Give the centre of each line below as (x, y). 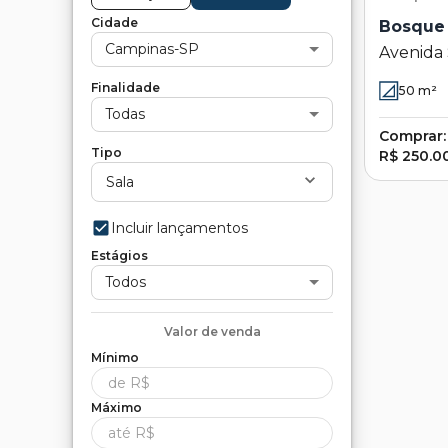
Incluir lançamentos (179, 227)
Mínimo (115, 357)
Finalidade (125, 87)
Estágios (119, 255)
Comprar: (412, 135)
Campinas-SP (152, 48)
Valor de (190, 331)
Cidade (114, 22)
